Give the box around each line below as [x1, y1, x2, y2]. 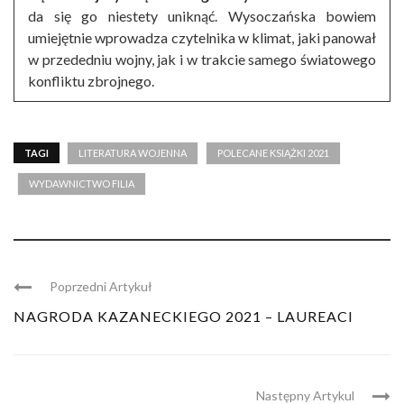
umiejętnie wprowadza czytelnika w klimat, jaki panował [28, 29, 376, 47]
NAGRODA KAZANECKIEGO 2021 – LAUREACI [14, 308, 353, 326]
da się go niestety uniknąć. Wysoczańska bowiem [28, 7, 376, 25]
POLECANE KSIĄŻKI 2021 [217, 147, 329, 160]
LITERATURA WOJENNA [78, 147, 187, 160]
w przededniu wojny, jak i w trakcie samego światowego [28, 50, 376, 69]
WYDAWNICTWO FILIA [29, 178, 134, 190]
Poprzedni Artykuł [50, 279, 152, 295]
